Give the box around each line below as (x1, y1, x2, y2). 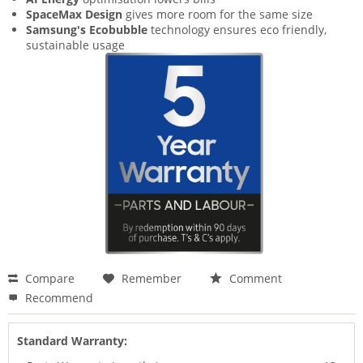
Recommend (22, 289, 93, 305)
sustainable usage (26, 37, 125, 53)
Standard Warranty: (17, 332, 127, 348)
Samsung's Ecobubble (26, 22, 147, 38)
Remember (122, 270, 181, 286)
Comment (226, 270, 282, 286)
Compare (22, 270, 75, 286)
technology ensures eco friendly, (147, 22, 327, 38)
